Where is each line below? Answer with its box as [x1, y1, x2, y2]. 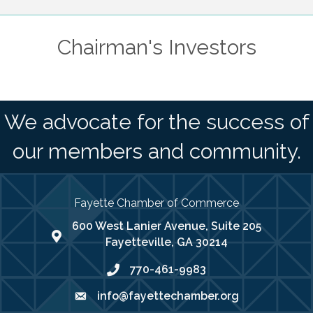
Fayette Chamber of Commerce [74, 196, 239, 210]
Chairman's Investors [57, 35, 256, 60]
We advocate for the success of [3, 110, 310, 135]
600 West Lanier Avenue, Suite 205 [72, 219, 261, 233]
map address [51, 231, 122, 245]
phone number [106, 264, 186, 278]
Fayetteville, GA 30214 [105, 235, 228, 249]
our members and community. [12, 139, 301, 164]
